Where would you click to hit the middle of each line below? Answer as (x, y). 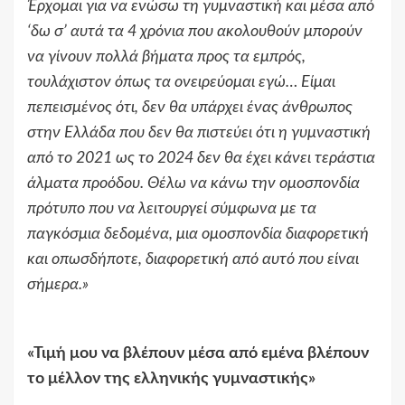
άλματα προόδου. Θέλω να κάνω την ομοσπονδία (193, 184)
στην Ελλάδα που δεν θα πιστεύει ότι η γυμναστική (199, 133)
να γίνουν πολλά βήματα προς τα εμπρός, (166, 57)
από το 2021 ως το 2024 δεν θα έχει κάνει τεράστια (201, 159)
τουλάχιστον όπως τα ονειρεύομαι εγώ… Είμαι (181, 83)
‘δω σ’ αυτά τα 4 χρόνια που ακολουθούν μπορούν (195, 32)
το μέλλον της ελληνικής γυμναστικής (168, 379)
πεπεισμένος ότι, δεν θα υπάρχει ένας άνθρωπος (190, 108)
